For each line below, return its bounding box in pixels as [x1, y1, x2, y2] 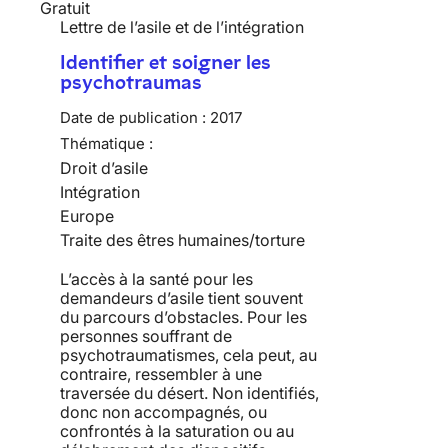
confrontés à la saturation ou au [60, 421, 294, 442]
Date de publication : [60, 108, 206, 128]
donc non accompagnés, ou [60, 402, 267, 423]
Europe [60, 206, 114, 227]
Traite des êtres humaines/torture [60, 230, 305, 251]
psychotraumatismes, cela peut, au [60, 345, 317, 366]
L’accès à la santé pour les [60, 269, 253, 290]
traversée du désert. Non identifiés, [60, 383, 319, 404]
